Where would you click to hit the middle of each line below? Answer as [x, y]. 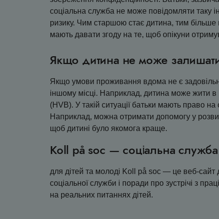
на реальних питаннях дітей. [101, 195]
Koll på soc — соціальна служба [134, 150]
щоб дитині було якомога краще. [109, 128]
